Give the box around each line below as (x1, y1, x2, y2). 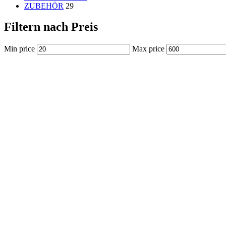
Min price (4, 44, 35, 53)
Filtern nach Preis (4, 20, 98, 34)
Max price (132, 44, 164, 53)
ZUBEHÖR (24, 1, 64, 10)
